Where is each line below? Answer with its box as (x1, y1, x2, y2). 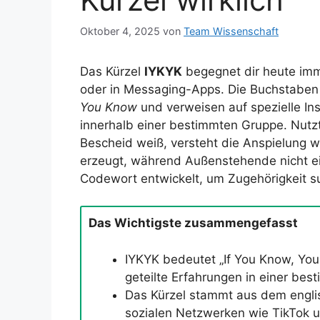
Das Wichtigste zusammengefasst (89, 216, 298, 231)
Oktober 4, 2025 (80, 24, 160, 37)
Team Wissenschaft (184, 24, 279, 37)
